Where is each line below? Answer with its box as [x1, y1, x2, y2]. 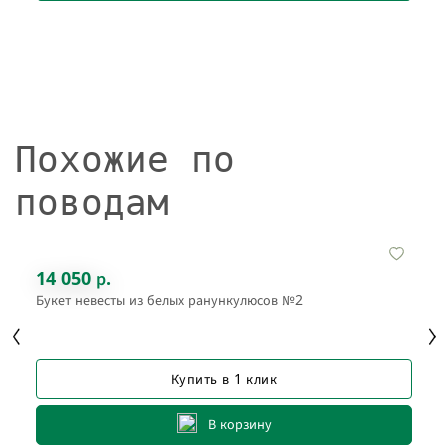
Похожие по [15, 138, 235, 180]
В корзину [207, 414, 272, 434]
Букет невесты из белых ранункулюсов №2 [36, 289, 303, 309]
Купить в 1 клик [170, 369, 278, 389]
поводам [15, 181, 169, 223]
